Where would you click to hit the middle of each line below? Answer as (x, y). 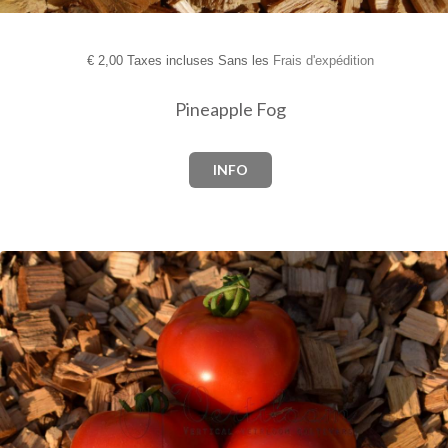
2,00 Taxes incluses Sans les (183, 61)
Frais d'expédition (323, 61)
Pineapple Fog (230, 109)
